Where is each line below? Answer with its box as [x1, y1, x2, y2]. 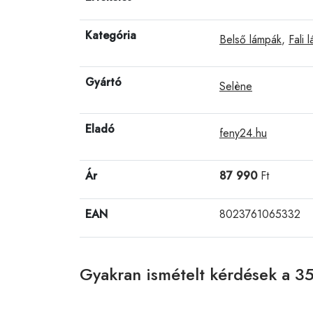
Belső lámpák [219, 31, 282, 48]
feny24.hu [219, 124, 267, 141]
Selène [219, 78, 252, 94]
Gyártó [85, 73, 122, 90]
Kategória [85, 27, 136, 43]
